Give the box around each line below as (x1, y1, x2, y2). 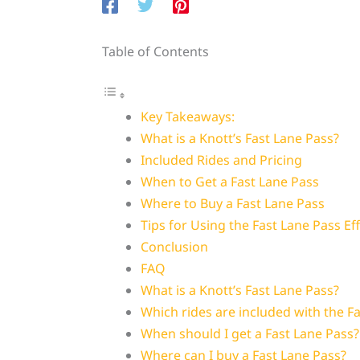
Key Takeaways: (140, 108, 235, 126)
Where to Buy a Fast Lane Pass (140, 194, 325, 213)
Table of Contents (101, 43, 209, 61)
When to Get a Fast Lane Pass (140, 173, 319, 191)
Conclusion (140, 238, 208, 256)
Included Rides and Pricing (140, 151, 302, 170)
